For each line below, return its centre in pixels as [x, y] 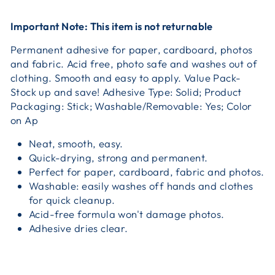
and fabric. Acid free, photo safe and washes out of [134, 63]
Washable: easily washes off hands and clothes [141, 185]
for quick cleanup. [72, 199]
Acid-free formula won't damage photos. [127, 214]
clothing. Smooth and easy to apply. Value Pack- [126, 77]
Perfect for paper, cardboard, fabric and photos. [147, 171]
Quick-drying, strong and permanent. [118, 157]
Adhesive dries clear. [79, 228]
